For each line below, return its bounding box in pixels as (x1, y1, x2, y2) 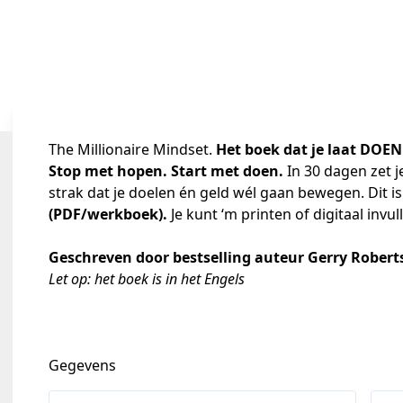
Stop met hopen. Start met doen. (49, 161, 283, 181)
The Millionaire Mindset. (49, 139, 216, 159)
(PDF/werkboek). (49, 204, 171, 224)
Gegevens (49, 355, 116, 375)
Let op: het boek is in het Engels (49, 269, 245, 289)
